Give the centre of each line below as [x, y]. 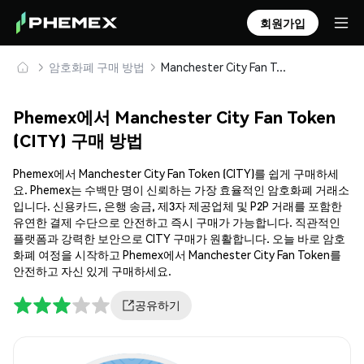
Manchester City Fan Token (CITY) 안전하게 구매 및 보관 [281, 67]
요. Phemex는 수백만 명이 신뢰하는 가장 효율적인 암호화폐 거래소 [181, 190]
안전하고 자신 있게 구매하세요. [92, 271]
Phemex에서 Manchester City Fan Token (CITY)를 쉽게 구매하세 [176, 173]
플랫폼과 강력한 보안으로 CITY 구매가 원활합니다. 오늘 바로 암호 [179, 238]
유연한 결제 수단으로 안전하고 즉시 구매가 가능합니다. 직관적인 [177, 222]
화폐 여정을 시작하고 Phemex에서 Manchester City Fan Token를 [177, 255]
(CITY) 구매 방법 [78, 141]
